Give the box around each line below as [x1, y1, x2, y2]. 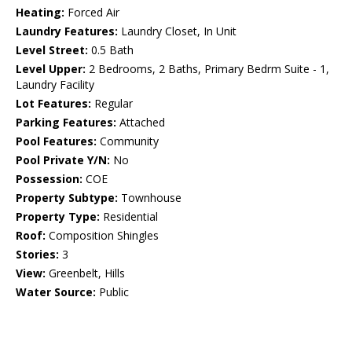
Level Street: [16, 42, 88, 58]
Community [97, 134, 159, 149]
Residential [100, 209, 158, 225]
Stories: [16, 247, 59, 262]
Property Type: [16, 209, 100, 225]
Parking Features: [16, 115, 116, 130]
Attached [116, 115, 165, 130]
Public [96, 284, 129, 300]
